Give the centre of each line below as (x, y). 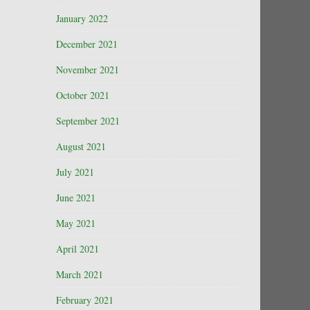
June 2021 (76, 198)
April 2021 (77, 249)
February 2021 (85, 300)
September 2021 (88, 121)
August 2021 (81, 146)
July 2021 (75, 172)
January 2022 (82, 18)
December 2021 (87, 44)
